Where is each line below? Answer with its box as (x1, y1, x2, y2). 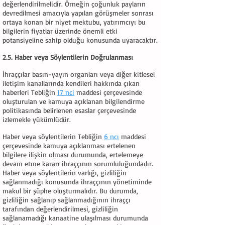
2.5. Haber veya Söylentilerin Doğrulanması (3, 53, 133, 61)
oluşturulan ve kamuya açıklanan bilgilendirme (3, 97, 145, 105)
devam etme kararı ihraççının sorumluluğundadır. (3, 159, 153, 168)
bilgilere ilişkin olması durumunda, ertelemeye (3, 150, 143, 159)
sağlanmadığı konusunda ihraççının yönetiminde (3, 177, 152, 186)
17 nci (57, 88, 74, 96)
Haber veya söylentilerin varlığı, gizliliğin (3, 168, 127, 177)
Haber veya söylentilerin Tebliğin (3, 132, 104, 141)
